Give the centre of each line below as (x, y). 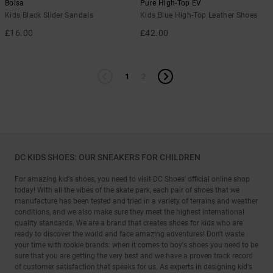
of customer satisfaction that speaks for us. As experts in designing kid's (133, 267)
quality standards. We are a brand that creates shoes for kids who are (129, 223)
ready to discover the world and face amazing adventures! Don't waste (129, 234)
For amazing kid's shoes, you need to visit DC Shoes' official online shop (132, 179)
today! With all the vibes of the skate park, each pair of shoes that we (127, 190)
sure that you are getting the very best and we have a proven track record (134, 256)
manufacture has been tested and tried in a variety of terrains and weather (136, 201)
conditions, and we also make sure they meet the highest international (129, 212)
